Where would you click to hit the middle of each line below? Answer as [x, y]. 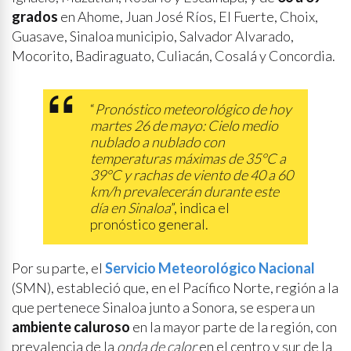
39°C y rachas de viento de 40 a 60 [192, 175]
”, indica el [200, 208]
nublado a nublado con [157, 142]
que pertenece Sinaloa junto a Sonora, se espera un [163, 307]
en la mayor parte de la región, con [233, 327]
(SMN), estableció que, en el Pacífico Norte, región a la [175, 288]
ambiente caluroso [71, 327]
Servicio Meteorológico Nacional [210, 268]
